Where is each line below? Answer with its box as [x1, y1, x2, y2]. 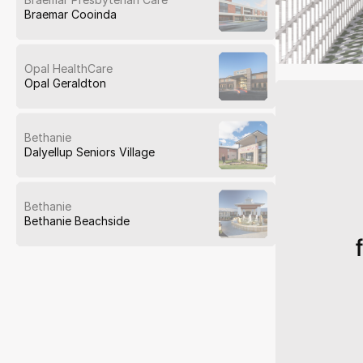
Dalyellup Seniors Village [24, 145, 155, 160]
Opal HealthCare [24, 62, 113, 76]
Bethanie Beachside [24, 214, 130, 228]
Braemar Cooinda [24, 7, 117, 22]
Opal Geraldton [24, 76, 106, 91]
